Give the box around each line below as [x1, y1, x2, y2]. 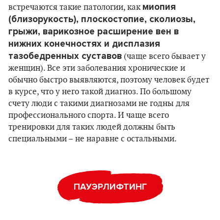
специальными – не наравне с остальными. [8, 134, 177, 144]
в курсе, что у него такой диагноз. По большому [8, 87, 192, 97]
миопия [142, 1, 176, 12]
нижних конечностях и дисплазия [8, 38, 160, 49]
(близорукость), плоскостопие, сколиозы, [8, 14, 195, 25]
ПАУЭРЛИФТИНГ [73, 181, 147, 192]
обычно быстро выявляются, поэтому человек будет [8, 75, 209, 85]
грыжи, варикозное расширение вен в [8, 26, 179, 37]
